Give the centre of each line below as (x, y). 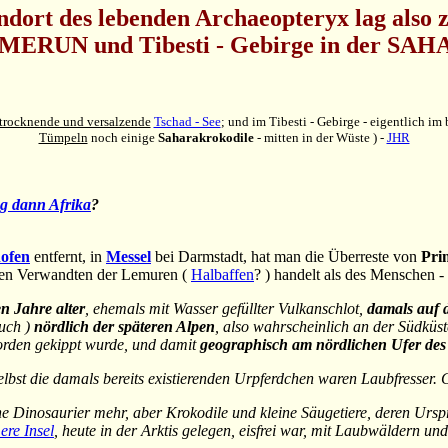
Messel (128, 257)
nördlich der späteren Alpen (124, 327)
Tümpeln (63, 138)
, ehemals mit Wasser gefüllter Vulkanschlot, (226, 309)
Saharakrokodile (205, 138)
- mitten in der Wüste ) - (320, 138)
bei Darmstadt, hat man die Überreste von (286, 257)
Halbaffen (222, 275)
